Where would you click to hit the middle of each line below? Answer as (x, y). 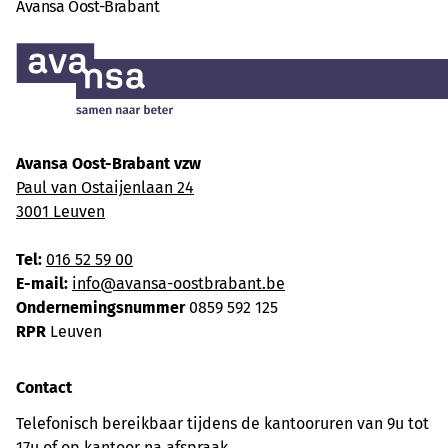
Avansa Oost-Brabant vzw (108, 164)
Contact (44, 388)
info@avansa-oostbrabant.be (178, 284)
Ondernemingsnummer (100, 308)
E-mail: (42, 284)
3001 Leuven (60, 212)
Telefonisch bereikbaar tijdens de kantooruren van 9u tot (222, 424)
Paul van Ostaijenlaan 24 (105, 188)
